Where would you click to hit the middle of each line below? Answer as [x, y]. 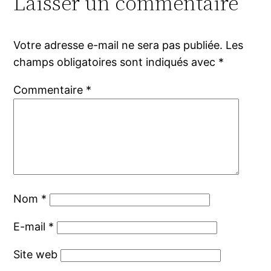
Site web [36, 255]
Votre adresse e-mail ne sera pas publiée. [118, 45]
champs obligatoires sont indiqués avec [116, 62]
